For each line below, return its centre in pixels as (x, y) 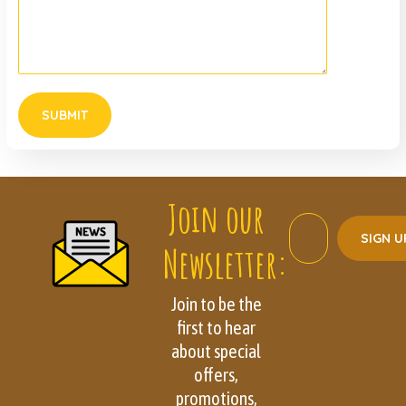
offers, (217, 375)
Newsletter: (225, 264)
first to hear (217, 328)
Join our (217, 218)
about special (217, 352)
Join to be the (216, 304)
